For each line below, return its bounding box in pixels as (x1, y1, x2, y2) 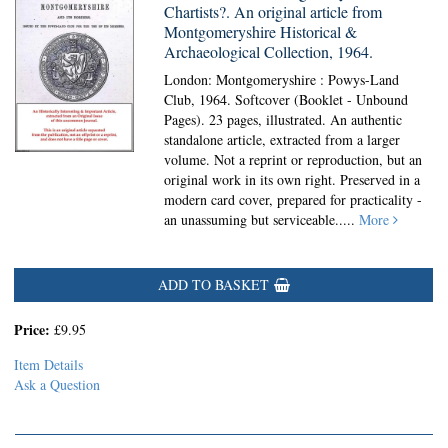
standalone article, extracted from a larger (164, 130, 401, 149)
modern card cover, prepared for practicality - (164, 190, 423, 209)
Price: (14, 319, 54, 340)
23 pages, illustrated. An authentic (209, 110, 403, 129)
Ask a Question (14, 375, 100, 394)
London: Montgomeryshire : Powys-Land (164, 70, 400, 89)
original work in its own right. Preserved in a (164, 170, 421, 189)
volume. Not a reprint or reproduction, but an (164, 150, 423, 169)
